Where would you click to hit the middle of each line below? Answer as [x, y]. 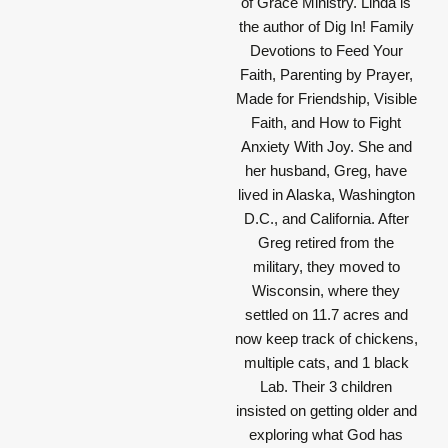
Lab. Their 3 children [326, 387]
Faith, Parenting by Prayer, [326, 75]
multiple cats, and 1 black [326, 363]
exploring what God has [326, 435]
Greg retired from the [326, 243]
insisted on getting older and [326, 411]
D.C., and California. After [326, 219]
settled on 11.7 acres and [326, 315]
